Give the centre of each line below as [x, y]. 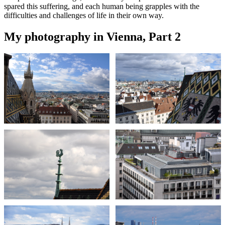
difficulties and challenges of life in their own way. [84, 15]
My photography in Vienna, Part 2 [92, 36]
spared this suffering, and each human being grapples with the [102, 6]
